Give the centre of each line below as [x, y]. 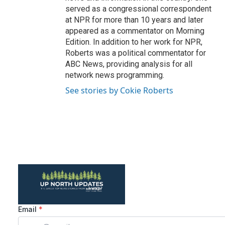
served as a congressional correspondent [138, 9]
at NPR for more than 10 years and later [134, 20]
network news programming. [115, 75]
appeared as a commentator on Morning [135, 31]
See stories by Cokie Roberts [119, 90]
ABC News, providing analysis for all [129, 64]
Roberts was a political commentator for [136, 53]
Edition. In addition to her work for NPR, [134, 42]
